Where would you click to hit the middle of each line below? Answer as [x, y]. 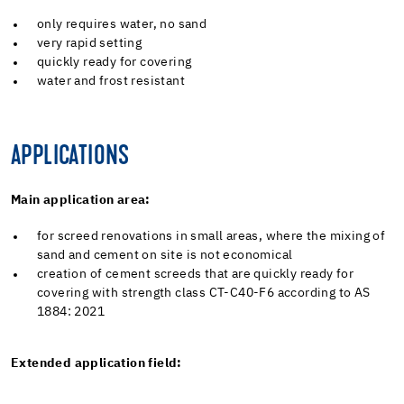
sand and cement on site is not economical [165, 255]
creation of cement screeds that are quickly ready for [196, 274]
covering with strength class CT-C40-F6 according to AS [204, 293]
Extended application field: [96, 363]
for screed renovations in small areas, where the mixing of [211, 236]
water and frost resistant [111, 81]
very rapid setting [90, 43]
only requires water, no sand [122, 24]
